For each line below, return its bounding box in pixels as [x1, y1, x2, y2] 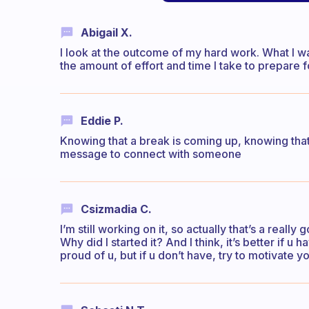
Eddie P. [81, 113, 123, 128]
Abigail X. [81, 25, 132, 39]
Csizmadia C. [81, 202, 152, 217]
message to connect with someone [60, 147, 241, 161]
